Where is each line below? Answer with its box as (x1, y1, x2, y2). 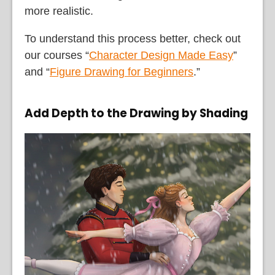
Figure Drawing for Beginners (50, 65, 193, 78)
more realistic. (25, 4, 93, 17)
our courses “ (25, 48, 89, 61)
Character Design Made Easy (89, 48, 233, 61)
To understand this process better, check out (25, 32, 241, 45)
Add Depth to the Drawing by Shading (25, 104, 248, 122)
